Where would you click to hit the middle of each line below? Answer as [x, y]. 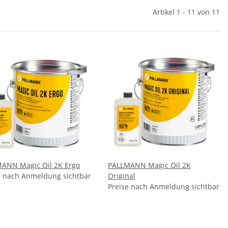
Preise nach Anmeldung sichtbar [164, 187]
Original [122, 176]
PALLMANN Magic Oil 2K [149, 165]
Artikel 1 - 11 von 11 [186, 12]
